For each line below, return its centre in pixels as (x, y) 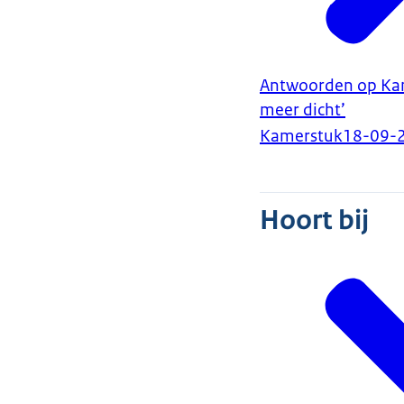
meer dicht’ (303, 110)
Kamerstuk (301, 137)
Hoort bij (314, 220)
